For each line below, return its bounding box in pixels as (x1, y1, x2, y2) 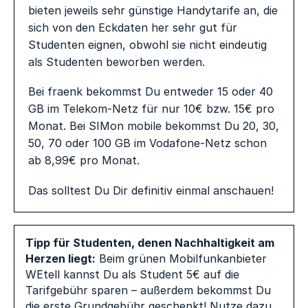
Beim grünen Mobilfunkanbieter (96, 252, 267, 266)
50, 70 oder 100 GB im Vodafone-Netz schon (28, 136, 267, 151)
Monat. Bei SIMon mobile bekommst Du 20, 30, (28, 119, 280, 133)
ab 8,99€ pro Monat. (28, 153, 140, 168)
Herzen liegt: (25, 252, 96, 266)
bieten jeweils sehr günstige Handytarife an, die (28, 3, 278, 17)
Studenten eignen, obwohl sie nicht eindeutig (28, 37, 267, 52)
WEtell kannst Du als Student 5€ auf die (25, 267, 240, 282)
